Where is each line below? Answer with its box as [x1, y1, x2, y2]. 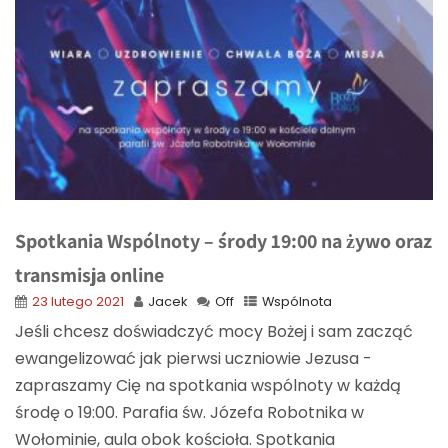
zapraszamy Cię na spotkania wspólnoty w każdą [15, 373, 401, 397]
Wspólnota [262, 292, 332, 310]
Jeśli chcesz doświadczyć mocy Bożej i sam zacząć [15, 319, 413, 343]
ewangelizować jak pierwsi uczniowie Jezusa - [15, 346, 372, 370]
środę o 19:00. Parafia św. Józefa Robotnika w [15, 400, 364, 424]
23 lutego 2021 [32, 292, 124, 310]
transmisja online [15, 261, 164, 288]
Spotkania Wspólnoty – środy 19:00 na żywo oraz [15, 227, 432, 254]
